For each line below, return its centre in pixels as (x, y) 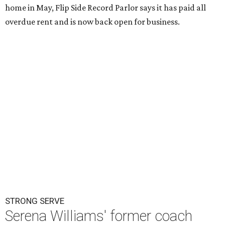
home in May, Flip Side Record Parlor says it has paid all (105, 8)
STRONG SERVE (35, 201)
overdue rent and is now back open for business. (92, 22)
